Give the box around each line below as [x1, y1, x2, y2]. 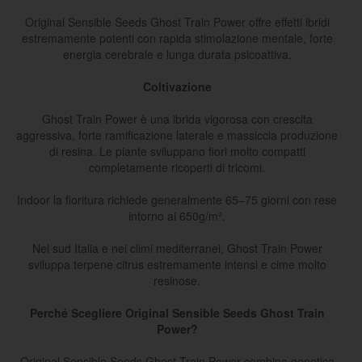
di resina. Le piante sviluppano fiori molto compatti [48, 143, 305, 160]
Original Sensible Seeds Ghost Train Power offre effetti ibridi [24, 14, 330, 31]
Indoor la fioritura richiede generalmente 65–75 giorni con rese [17, 192, 337, 208]
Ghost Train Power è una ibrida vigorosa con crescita [41, 111, 313, 128]
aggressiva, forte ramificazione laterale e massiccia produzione [16, 127, 338, 144]
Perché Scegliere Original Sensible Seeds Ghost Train [29, 305, 325, 322]
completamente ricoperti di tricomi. [89, 159, 265, 176]
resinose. [154, 272, 200, 289]
